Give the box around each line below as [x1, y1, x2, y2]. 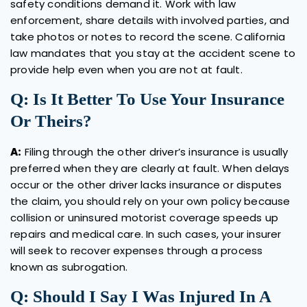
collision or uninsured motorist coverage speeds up [10, 210, 279, 225]
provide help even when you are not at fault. [10, 62, 243, 77]
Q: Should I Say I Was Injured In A [10, 286, 271, 306]
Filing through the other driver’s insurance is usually [21, 144, 288, 159]
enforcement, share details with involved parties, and [10, 12, 290, 27]
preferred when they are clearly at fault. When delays [10, 160, 290, 175]
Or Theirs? [10, 111, 92, 130]
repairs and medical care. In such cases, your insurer [10, 226, 282, 241]
